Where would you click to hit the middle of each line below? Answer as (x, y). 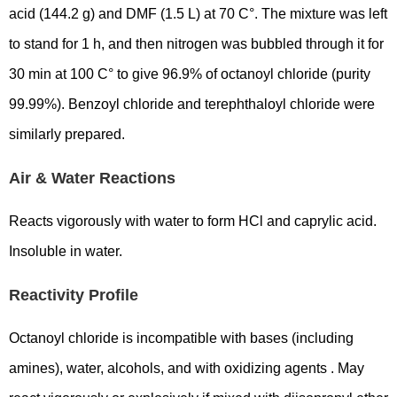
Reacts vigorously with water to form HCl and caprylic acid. (193, 221)
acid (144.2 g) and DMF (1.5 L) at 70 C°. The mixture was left (198, 14)
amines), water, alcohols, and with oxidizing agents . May (187, 368)
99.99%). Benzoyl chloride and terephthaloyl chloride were (192, 104)
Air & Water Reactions (92, 178)
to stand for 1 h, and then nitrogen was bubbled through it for (196, 44)
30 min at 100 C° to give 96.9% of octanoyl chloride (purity (190, 74)
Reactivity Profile (74, 295)
